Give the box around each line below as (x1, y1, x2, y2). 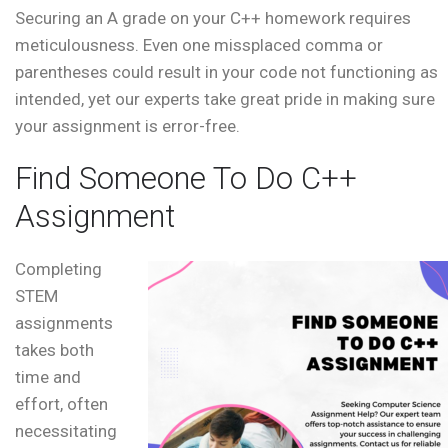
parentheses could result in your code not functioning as (15, 62, 438, 83)
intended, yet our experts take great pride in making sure (15, 89, 435, 110)
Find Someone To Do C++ (15, 160, 357, 198)
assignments (15, 313, 113, 334)
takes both (15, 340, 94, 361)
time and (15, 367, 81, 388)
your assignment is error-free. (15, 116, 240, 137)
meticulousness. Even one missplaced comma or (15, 35, 383, 56)
